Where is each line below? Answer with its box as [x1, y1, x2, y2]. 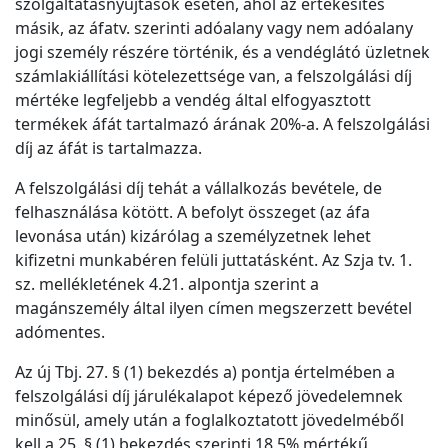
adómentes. [15, 321, 109, 343]
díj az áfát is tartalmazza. [15, 137, 202, 159]
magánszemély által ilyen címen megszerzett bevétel [15, 297, 412, 319]
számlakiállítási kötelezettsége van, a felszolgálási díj [15, 65, 412, 87]
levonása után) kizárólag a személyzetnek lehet [15, 225, 371, 247]
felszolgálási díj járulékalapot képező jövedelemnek [15, 385, 403, 407]
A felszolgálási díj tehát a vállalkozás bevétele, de [15, 177, 382, 199]
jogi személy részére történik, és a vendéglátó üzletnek [15, 41, 430, 63]
